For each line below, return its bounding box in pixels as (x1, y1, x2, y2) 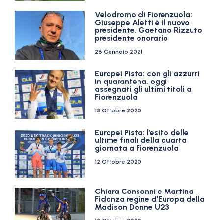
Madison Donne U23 (95, 202, 170, 212)
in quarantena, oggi (95, 77, 167, 86)
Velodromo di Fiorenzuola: (95, 10, 192, 19)
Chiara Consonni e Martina (95, 187, 194, 196)
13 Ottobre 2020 (95, 107, 142, 114)
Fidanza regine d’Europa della (95, 194, 205, 204)
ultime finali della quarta (95, 136, 187, 145)
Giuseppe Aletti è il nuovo (95, 18, 190, 27)
